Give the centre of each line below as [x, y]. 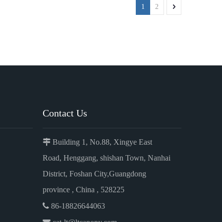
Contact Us [65, 113]
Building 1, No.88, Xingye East [101, 142]
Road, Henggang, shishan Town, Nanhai [107, 158]
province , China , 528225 [83, 190]
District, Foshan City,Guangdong [94, 174]
